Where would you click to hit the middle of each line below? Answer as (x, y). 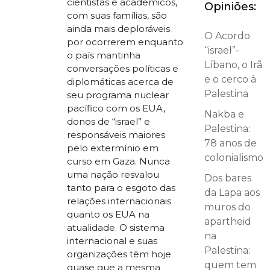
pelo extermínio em (113, 148)
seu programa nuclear (118, 95)
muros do (228, 207)
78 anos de (231, 143)
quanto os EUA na (108, 215)
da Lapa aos (232, 193)
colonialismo (234, 158)
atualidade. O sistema (116, 228)
